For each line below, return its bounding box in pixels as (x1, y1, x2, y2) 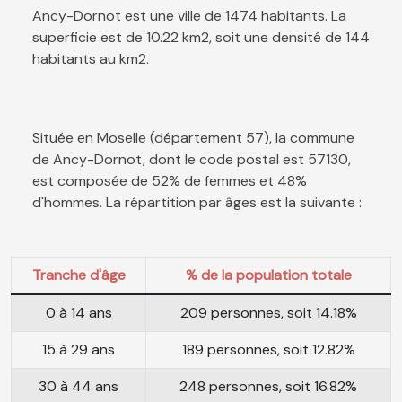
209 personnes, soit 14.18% (179, 302, 357, 322)
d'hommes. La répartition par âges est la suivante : (32, 192, 362, 212)
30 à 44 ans (39, 376, 118, 396)
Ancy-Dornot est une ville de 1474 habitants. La (32, 5, 346, 25)
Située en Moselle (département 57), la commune (32, 127, 354, 147)
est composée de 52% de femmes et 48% (32, 170, 307, 190)
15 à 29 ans (42, 339, 115, 359)
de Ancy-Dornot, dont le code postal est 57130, (32, 149, 351, 169)
